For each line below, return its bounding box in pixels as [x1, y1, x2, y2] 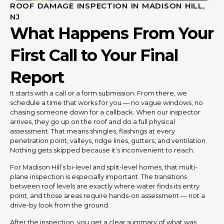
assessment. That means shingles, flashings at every [10, 126, 175, 135]
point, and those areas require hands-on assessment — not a [10, 191, 205, 199]
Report [10, 67, 64, 87]
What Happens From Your [10, 23, 213, 43]
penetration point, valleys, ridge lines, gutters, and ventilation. [10, 136, 207, 144]
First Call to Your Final [10, 45, 178, 65]
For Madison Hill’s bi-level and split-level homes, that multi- [10, 162, 197, 171]
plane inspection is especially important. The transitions [10, 172, 187, 180]
